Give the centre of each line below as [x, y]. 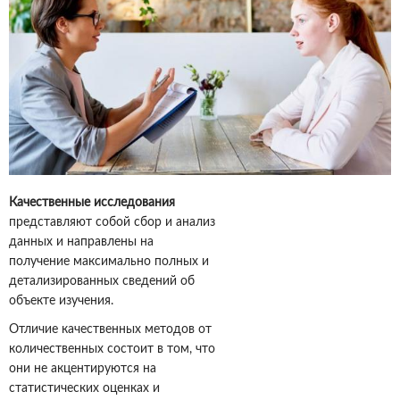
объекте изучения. [61, 301]
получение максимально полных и [109, 262]
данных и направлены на [81, 242]
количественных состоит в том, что [112, 350]
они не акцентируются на [83, 369]
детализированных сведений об [102, 282]
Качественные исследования [92, 203]
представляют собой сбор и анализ [112, 223]
